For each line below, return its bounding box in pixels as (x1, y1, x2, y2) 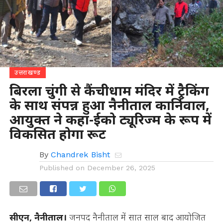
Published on (39, 163, 85, 172)
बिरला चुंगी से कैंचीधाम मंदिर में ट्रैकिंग (9, 81, 209, 100)
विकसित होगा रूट (9, 124, 106, 143)
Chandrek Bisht (50, 149, 110, 159)
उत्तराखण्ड (14, 68, 41, 77)
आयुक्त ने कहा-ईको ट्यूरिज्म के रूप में (9, 110, 212, 128)
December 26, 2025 (87, 163, 155, 172)
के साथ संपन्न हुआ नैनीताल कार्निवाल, (9, 95, 210, 114)
